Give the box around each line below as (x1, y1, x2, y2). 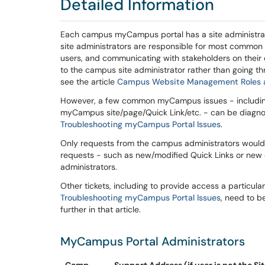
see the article (60, 76, 117, 87)
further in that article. (60, 204, 141, 215)
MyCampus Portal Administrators (60, 234, 245, 249)
